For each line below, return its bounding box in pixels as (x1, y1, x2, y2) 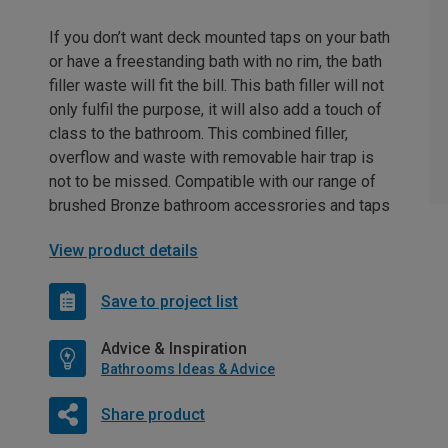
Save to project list (101, 291, 238, 311)
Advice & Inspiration (101, 339, 247, 359)
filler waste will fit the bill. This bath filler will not (49, 76, 384, 96)
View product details (49, 241, 198, 261)
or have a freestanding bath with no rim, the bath (49, 52, 382, 72)
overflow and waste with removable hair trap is (49, 148, 374, 168)
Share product (100, 405, 205, 425)
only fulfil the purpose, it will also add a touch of (49, 100, 382, 120)
